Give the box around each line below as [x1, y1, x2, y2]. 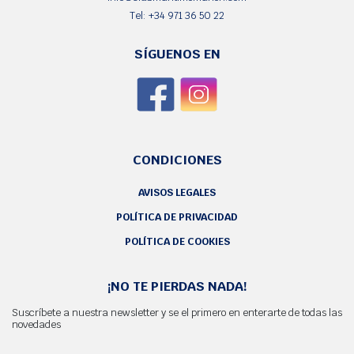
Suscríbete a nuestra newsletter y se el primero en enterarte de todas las [12, 305, 342, 319]
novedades [12, 317, 61, 331]
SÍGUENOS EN [134, 44, 220, 62]
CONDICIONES [132, 150, 222, 168]
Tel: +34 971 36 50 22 [130, 8, 224, 22]
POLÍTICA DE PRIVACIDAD [116, 209, 238, 224]
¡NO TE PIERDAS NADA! [107, 277, 247, 295]
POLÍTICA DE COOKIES [124, 234, 230, 248]
